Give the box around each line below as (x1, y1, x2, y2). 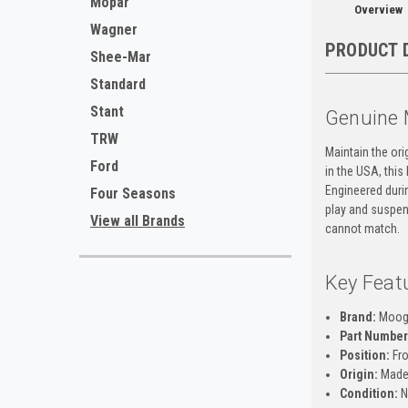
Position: (339, 347, 390, 362)
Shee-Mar (90, 48, 151, 66)
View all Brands (90, 212, 185, 229)
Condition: (339, 385, 398, 401)
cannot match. (324, 220, 400, 236)
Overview (353, 2, 403, 16)
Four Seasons (90, 185, 176, 202)
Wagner (90, 21, 138, 38)
